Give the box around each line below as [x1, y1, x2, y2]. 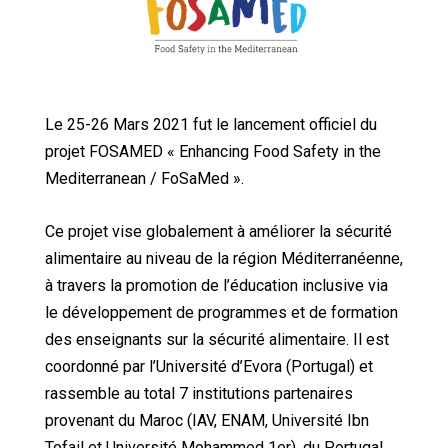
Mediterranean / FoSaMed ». [45, 169, 244, 189]
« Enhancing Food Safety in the [163, 142, 381, 162]
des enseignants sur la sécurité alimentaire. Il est [45, 330, 389, 350]
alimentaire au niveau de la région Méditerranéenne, [45, 249, 403, 269]
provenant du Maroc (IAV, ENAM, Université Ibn [45, 411, 369, 431]
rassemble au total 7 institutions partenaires [45, 384, 353, 404]
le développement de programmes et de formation [45, 303, 398, 323]
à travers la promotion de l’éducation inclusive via [45, 276, 388, 296]
